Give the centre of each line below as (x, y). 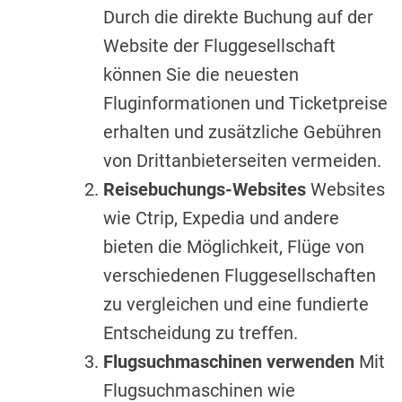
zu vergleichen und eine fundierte (236, 304)
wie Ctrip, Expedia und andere (221, 218)
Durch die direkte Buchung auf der (238, 17)
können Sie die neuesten (201, 74)
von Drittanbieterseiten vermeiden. (242, 160)
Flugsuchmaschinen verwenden (229, 361)
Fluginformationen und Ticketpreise (245, 103)
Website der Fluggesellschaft (219, 45)
